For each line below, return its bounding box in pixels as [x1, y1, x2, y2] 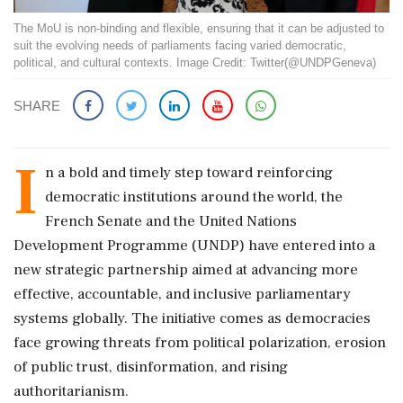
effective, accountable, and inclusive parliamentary [13, 283, 351, 304]
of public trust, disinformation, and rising [13, 356, 288, 377]
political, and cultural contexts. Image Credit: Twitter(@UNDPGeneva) [13, 55, 376, 69]
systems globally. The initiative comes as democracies [13, 308, 371, 328]
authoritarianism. [13, 381, 129, 401]
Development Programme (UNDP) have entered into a [13, 235, 375, 255]
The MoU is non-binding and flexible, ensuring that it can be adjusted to [13, 21, 384, 35]
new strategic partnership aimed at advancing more [13, 259, 358, 280]
